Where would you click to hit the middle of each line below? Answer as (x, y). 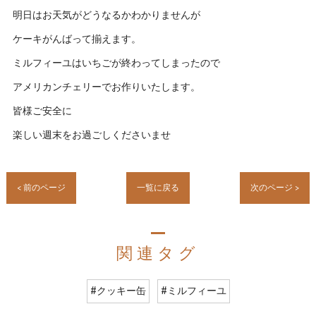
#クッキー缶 (118, 292)
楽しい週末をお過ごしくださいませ (91, 136)
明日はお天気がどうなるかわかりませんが (106, 16)
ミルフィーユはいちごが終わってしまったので (116, 64)
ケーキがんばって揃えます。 (77, 40)
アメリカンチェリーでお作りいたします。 (106, 88)
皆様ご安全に (42, 112)
